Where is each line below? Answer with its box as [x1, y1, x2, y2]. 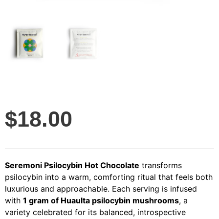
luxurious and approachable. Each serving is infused [5, 183, 197, 194]
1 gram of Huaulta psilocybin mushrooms [23, 195, 179, 205]
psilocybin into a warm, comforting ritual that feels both [5, 172, 213, 182]
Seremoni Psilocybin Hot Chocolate [5, 160, 139, 170]
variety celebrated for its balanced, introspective [5, 207, 186, 217]
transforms [139, 160, 182, 170]
